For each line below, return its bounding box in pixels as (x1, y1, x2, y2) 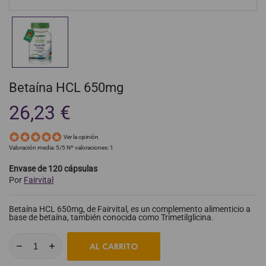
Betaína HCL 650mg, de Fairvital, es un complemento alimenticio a (9, 204, 251, 214)
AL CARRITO (89, 240, 138, 252)
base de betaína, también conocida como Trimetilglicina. (9, 212, 214, 222)
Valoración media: (9, 144, 56, 151)
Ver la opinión (64, 134, 99, 141)
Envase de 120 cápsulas (9, 163, 97, 173)
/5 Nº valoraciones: (59, 144, 110, 151)
